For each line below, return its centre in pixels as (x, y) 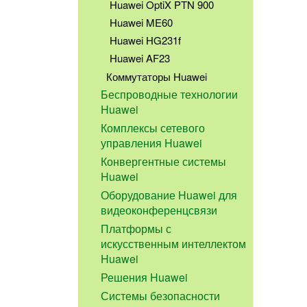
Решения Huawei (145, 278)
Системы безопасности (161, 296)
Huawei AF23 (140, 58)
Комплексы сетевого (153, 128)
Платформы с (136, 229)
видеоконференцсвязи (159, 210)
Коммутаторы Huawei (156, 76)
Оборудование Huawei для (169, 195)
